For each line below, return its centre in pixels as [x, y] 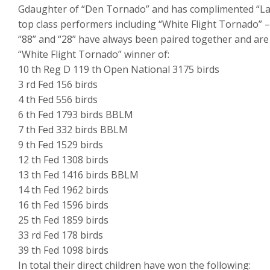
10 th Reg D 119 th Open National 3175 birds [119, 70]
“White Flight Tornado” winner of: [94, 55]
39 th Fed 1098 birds [63, 250]
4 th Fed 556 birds [58, 100]
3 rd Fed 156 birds [58, 85]
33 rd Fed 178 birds [61, 235]
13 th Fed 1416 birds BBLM [78, 175]
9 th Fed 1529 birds [61, 145]
